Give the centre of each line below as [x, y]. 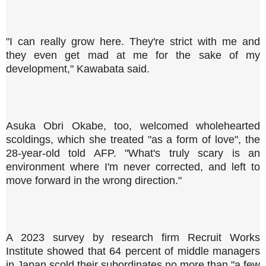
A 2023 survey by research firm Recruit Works [133, 237]
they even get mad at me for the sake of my [133, 55]
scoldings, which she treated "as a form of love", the [133, 139]
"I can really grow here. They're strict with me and [133, 41]
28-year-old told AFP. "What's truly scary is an [133, 153]
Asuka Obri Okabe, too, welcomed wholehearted [133, 126]
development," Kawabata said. [78, 69]
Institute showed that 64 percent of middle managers [133, 251]
